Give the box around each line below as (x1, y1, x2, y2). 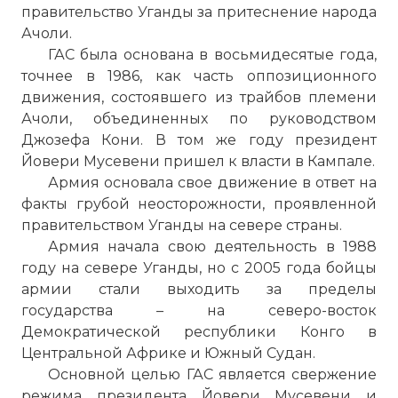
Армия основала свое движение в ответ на (48, 174, 377, 191)
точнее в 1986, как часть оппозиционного (21, 68, 377, 84)
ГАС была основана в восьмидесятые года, (48, 46, 377, 63)
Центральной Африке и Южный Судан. (21, 345, 315, 362)
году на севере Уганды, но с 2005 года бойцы (21, 259, 377, 276)
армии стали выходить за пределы (21, 281, 377, 298)
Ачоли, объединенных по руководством (21, 110, 377, 127)
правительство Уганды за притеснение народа (21, 4, 377, 20)
